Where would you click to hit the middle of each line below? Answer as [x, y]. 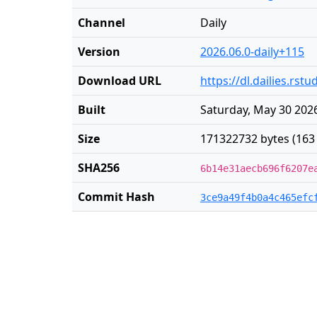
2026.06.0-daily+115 [252, 52]
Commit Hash [116, 197]
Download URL [120, 81]
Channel [102, 23]
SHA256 [99, 168]
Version [99, 52]
